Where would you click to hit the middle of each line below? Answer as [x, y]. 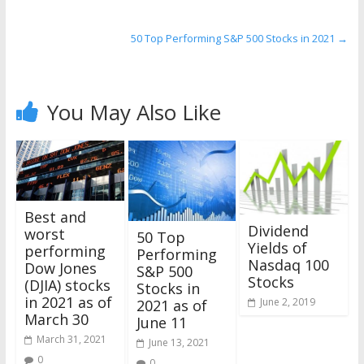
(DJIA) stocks [67, 286]
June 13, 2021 [179, 343]
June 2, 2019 [288, 301]
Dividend [279, 230]
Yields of [278, 247]
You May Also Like [134, 112]
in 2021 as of [68, 303]
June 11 [161, 323]
